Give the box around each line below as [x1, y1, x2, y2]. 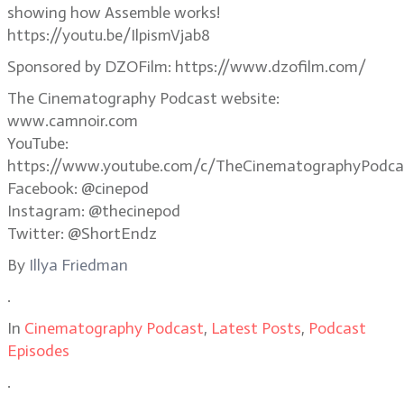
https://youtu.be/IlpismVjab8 [7, 25, 210, 45]
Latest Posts [211, 318, 301, 338]
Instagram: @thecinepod [7, 201, 180, 221]
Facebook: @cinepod [7, 179, 149, 198]
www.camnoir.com [7, 111, 138, 131]
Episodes [7, 341, 69, 361]
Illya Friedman [29, 255, 128, 275]
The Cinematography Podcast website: [7, 88, 280, 108]
